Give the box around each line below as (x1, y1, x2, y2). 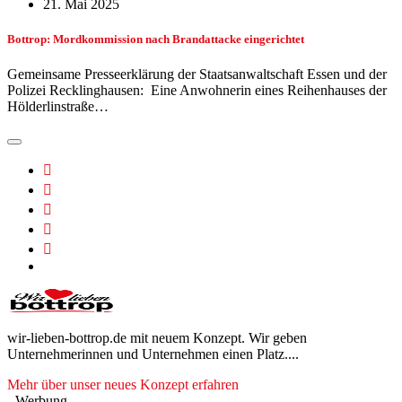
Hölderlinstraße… (7, 99, 109, 115)
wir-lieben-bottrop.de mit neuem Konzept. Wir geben (7, 330, 307, 346)
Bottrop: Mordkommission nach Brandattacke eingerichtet (7, 32, 304, 47)
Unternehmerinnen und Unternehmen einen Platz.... (7, 346, 299, 363)
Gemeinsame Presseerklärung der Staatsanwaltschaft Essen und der (7, 66, 387, 83)
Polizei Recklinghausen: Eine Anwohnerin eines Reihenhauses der (7, 83, 387, 99)
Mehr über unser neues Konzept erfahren (7, 377, 239, 393)
